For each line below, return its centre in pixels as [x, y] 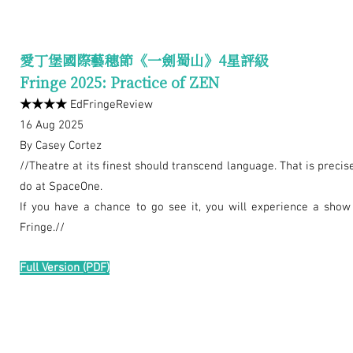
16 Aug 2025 [52, 126]
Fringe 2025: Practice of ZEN [119, 82]
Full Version [50, 268]
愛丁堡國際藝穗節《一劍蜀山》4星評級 [144, 60]
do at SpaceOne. [61, 187]
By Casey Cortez [61, 146]
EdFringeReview [110, 105]
